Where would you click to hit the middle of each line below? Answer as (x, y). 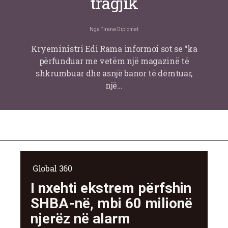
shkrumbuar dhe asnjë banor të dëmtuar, (114, 73)
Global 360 (52, 168)
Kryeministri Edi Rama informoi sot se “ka (114, 49)
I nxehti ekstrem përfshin (111, 188)
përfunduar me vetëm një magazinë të (114, 61)
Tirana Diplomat (120, 30)
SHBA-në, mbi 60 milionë (111, 204)
